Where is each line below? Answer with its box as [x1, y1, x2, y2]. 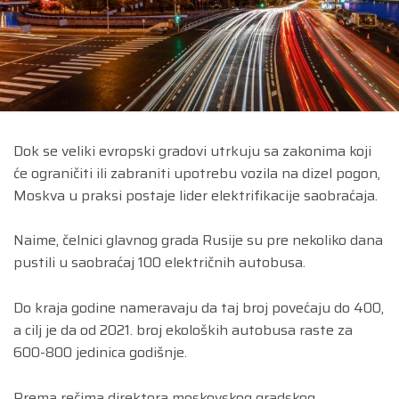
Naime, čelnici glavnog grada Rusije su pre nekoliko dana [13, 229, 383, 252]
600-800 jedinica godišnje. [13, 341, 187, 364]
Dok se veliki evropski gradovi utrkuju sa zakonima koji [13, 139, 371, 162]
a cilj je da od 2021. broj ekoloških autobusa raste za [13, 319, 353, 342]
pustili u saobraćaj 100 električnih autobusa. [13, 251, 305, 274]
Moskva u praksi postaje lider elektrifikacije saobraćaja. [13, 183, 378, 207]
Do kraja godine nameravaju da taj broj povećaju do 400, [13, 297, 384, 320]
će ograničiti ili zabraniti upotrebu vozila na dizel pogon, [13, 161, 380, 184]
